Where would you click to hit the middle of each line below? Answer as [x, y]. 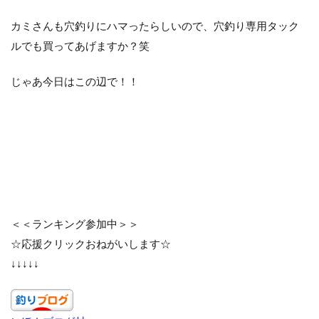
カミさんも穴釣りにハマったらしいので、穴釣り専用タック [155, 26]
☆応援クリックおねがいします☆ [91, 244]
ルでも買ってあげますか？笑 [80, 46]
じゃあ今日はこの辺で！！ [75, 82]
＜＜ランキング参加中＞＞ [75, 224]
